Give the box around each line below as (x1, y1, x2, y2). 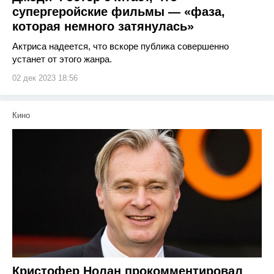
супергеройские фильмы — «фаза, (12, 5, 225, 18)
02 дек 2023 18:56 (12, 73, 78, 83)
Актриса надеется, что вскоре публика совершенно (12, 41, 229, 51)
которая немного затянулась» (12, 20, 194, 33)
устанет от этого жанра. (12, 54, 112, 64)
